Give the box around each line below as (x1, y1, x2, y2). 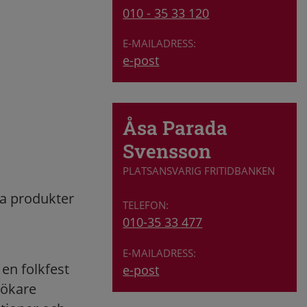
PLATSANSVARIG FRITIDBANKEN (123, 164, 275, 178)
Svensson (123, 138, 212, 164)
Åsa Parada (123, 114, 228, 140)
